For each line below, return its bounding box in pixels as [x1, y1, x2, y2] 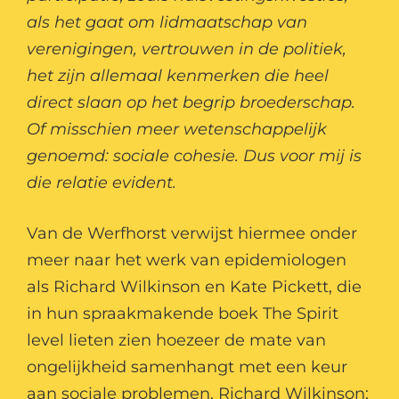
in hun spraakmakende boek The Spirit [27, 304, 338, 324]
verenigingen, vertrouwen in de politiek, [27, 39, 346, 60]
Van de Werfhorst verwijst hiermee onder [27, 224, 357, 244]
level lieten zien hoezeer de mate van [27, 330, 326, 351]
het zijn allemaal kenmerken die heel [27, 66, 329, 86]
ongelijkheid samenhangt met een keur [27, 357, 347, 378]
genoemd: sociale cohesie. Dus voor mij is [27, 146, 362, 167]
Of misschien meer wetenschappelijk [27, 119, 327, 140]
